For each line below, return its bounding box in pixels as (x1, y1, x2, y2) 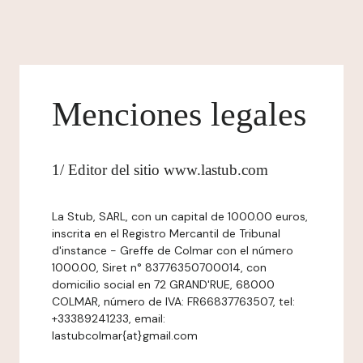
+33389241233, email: (52, 311, 165, 326)
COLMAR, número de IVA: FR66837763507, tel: (52, 294, 295, 309)
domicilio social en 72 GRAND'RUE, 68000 (52, 277, 275, 292)
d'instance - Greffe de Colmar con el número (52, 243, 293, 258)
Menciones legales (52, 96, 306, 133)
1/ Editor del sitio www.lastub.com (52, 161, 268, 178)
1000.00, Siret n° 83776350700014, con (52, 260, 267, 275)
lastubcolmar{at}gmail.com (52, 328, 198, 343)
